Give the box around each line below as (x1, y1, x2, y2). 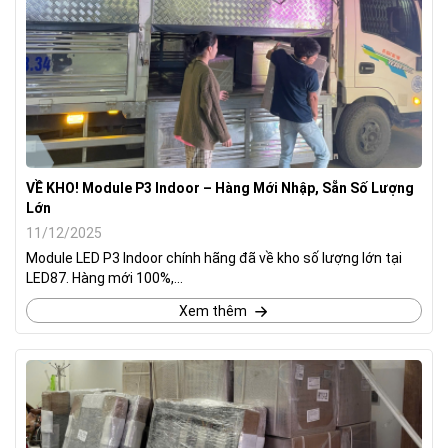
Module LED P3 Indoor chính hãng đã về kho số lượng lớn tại (26, 249, 402, 266)
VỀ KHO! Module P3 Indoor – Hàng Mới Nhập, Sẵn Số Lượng (26, 179, 414, 196)
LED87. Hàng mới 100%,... (26, 269, 183, 286)
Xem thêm (178, 302, 247, 319)
